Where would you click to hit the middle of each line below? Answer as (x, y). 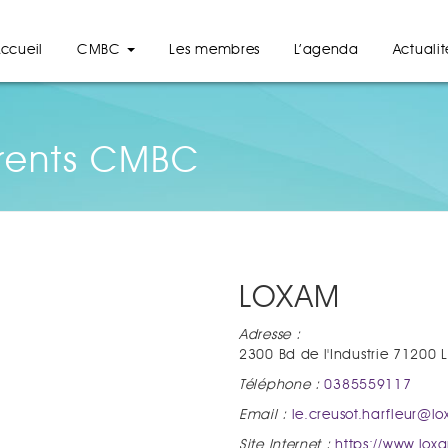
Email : (265, 415)
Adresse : (270, 335)
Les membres (215, 50)
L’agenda (326, 50)
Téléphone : (279, 385)
